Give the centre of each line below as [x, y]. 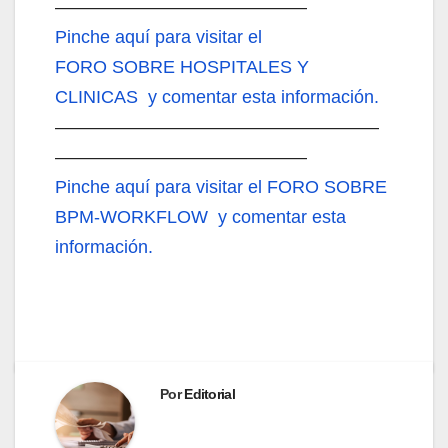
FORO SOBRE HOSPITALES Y [182, 66]
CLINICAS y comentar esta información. [217, 96]
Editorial [209, 393]
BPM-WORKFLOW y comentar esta [200, 216]
